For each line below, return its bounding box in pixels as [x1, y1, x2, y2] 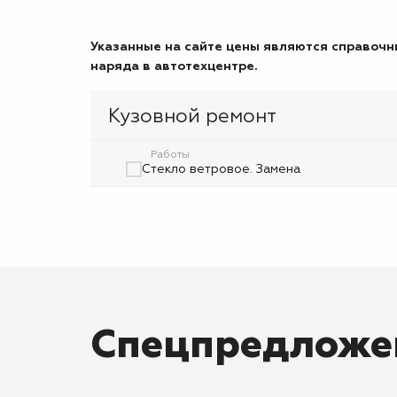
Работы [151, 150, 190, 160]
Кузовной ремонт [108, 107, 276, 127]
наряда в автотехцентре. [90, 60, 258, 73]
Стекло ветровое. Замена [142, 163, 300, 175]
